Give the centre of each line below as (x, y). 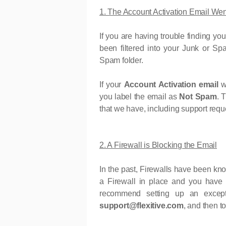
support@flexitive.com (142, 206)
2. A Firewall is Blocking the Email (158, 145)
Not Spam (198, 97)
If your (112, 85)
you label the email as (139, 97)
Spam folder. (121, 61)
